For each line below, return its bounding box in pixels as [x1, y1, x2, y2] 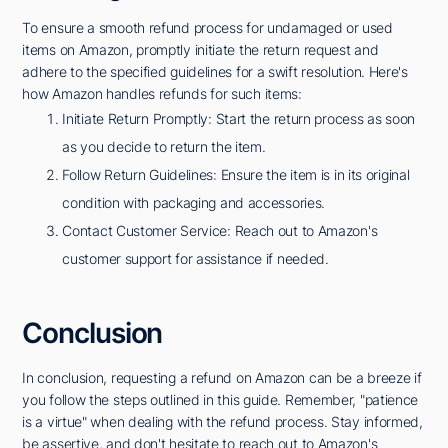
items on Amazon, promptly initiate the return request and [22, 41, 379, 59]
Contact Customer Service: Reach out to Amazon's [62, 222, 378, 240]
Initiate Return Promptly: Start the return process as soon [62, 110, 415, 128]
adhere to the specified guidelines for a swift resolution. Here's [22, 63, 408, 81]
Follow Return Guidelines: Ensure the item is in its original [62, 166, 410, 184]
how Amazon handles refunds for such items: [22, 85, 302, 103]
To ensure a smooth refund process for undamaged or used [22, 19, 393, 37]
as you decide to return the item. [62, 138, 266, 156]
